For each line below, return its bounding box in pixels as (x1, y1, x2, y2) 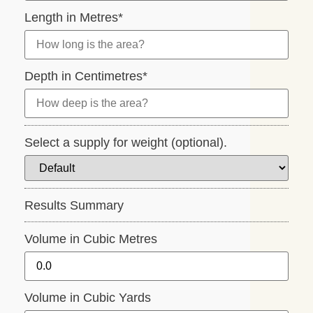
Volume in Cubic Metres (24, 232, 158, 247)
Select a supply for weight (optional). (24, 136, 228, 150)
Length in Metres (24, 10, 119, 25)
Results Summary (24, 198, 124, 213)
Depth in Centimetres (24, 69, 143, 84)
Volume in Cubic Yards (24, 291, 152, 305)
